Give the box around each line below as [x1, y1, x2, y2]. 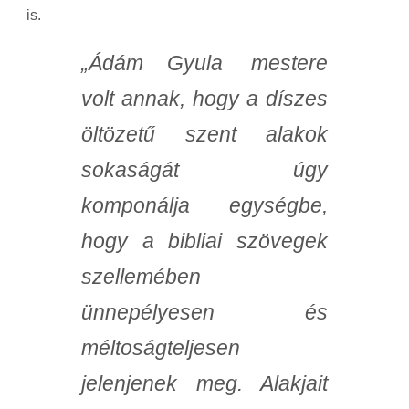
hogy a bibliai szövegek [81, 229, 328, 254]
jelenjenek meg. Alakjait [81, 372, 328, 396]
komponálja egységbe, [81, 194, 328, 218]
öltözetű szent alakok [81, 122, 328, 147]
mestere [251, 51, 328, 76]
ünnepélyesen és [81, 300, 328, 325]
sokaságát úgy [81, 158, 328, 183]
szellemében [81, 265, 201, 289]
